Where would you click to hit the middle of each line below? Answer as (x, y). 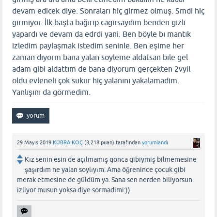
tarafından (128, 142)
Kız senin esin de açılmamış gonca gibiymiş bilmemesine (111, 160)
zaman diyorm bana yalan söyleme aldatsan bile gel (100, 57)
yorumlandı (155, 142)
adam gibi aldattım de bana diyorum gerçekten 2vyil (101, 69)
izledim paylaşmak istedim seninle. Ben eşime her (98, 45)
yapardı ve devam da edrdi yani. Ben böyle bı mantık (101, 34)
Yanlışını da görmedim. (52, 92)
